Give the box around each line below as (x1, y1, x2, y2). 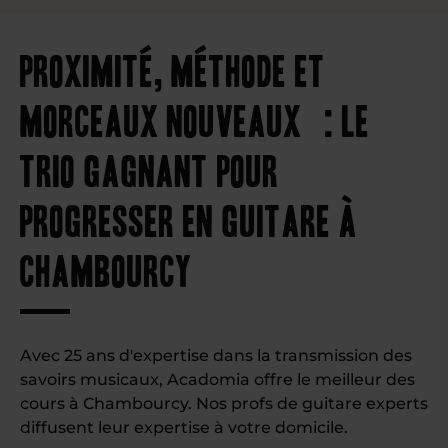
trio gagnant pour (20, 145, 279, 192)
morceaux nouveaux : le (20, 95, 370, 142)
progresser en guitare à (20, 195, 358, 242)
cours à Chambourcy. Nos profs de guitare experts (20, 394, 428, 413)
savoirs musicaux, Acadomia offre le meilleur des (20, 370, 415, 389)
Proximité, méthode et (20, 45, 326, 92)
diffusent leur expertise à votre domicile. (20, 418, 348, 437)
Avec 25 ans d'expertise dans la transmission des (20, 346, 412, 365)
